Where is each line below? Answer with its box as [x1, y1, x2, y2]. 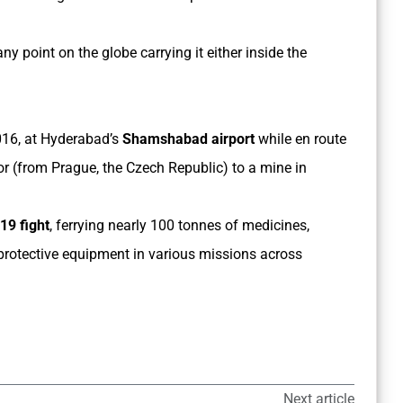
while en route [255, 130, 346, 148]
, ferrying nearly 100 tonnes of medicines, [49, 217, 309, 235]
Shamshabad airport [122, 130, 255, 148]
